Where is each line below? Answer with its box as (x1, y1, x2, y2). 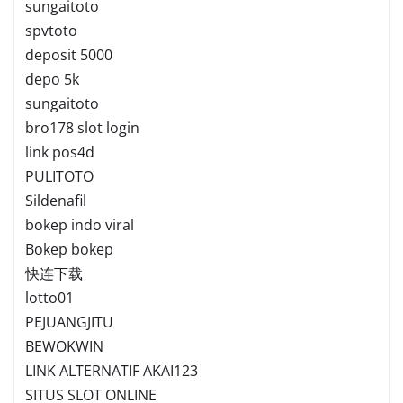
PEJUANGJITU (25, 311, 113, 332)
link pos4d (25, 141, 94, 162)
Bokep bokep (25, 238, 113, 259)
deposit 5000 (25, 44, 112, 65)
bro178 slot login (25, 117, 139, 138)
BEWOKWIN (25, 336, 103, 356)
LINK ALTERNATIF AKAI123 (25, 360, 198, 381)
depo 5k (25, 68, 79, 89)
